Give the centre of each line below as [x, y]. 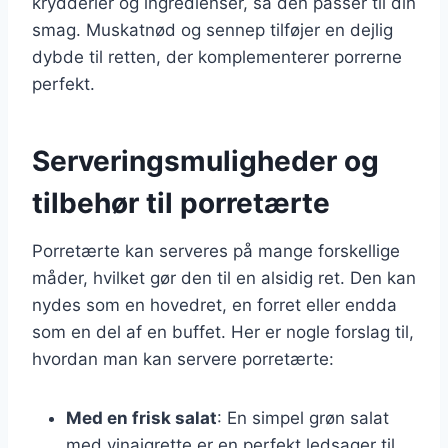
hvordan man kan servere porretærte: [183, 358]
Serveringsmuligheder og [205, 160]
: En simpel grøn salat [303, 417]
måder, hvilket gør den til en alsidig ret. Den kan [224, 277]
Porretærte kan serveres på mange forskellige [216, 250]
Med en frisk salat [141, 417]
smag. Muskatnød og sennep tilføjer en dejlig [212, 29]
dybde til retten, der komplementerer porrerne [217, 56]
